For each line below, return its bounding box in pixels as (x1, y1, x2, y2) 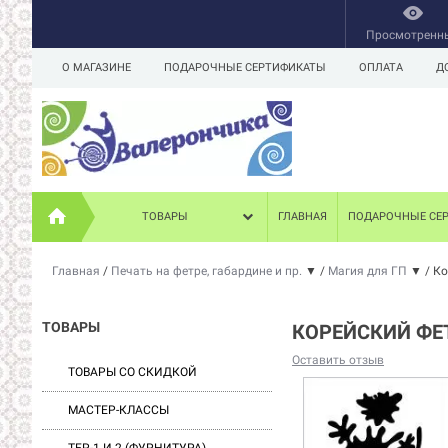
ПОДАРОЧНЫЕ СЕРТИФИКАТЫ (164, 61, 326, 74)
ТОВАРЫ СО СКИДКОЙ (68, 365, 197, 379)
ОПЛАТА (359, 61, 403, 74)
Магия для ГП (328, 264, 410, 278)
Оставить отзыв (292, 353, 384, 367)
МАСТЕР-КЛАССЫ (68, 403, 169, 417)
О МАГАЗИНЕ (62, 61, 131, 74)
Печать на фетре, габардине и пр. (111, 264, 305, 278)
